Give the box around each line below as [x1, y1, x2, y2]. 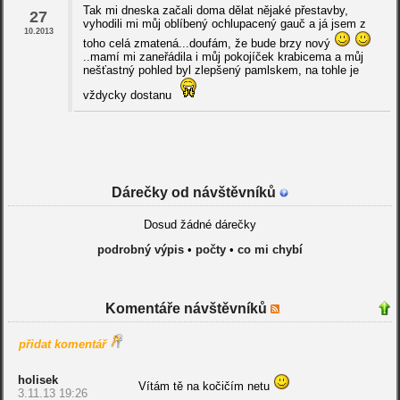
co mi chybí [237, 243, 303, 257]
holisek [17, 373, 58, 387]
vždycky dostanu [82, 88, 175, 103]
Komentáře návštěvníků [105, 301, 271, 317]
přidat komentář [18, 337, 106, 352]
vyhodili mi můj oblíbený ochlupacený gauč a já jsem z [82, 17, 366, 31]
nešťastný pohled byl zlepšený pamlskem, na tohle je [82, 63, 359, 78]
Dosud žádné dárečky [143, 218, 256, 232]
